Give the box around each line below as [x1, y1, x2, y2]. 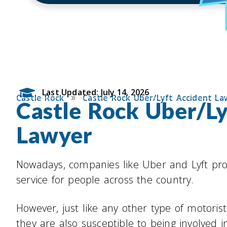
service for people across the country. [16, 173, 194, 187]
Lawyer [16, 122, 93, 148]
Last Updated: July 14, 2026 [42, 87, 149, 98]
